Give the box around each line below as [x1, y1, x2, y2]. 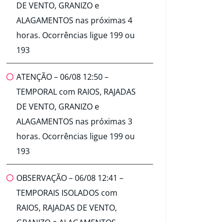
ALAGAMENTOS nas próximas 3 [16, 116, 132, 127]
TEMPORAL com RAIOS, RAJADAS [16, 86, 136, 98]
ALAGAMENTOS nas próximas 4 [16, 15, 132, 26]
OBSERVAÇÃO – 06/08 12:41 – [16, 172, 123, 184]
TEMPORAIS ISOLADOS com [16, 187, 117, 199]
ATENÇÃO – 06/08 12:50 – [16, 71, 109, 83]
